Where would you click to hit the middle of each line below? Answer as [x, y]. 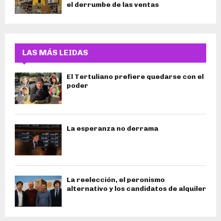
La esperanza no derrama [112, 128]
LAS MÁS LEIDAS [55, 53]
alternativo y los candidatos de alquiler [136, 188]
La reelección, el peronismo [116, 180]
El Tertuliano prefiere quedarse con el [135, 77]
